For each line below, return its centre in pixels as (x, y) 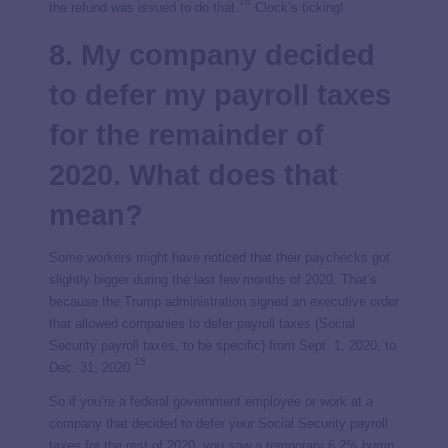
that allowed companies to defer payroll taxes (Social (202, 323)
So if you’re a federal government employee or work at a (211, 401)
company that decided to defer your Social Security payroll (218, 423)
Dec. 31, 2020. (91, 367)
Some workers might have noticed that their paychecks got (219, 257)
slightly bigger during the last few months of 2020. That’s (213, 279)
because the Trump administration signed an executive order (224, 301)
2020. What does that (193, 174)
